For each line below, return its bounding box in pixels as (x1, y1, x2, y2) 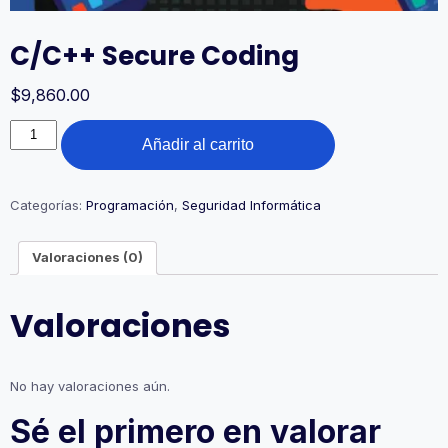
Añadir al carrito (142, 135, 255, 153)
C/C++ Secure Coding (10, 37, 299, 74)
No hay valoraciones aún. (10, 377, 170, 394)
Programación (86, 196, 174, 213)
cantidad (9, 176, 64, 193)
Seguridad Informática (182, 196, 321, 213)
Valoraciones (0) (32, 249, 143, 265)
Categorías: (10, 196, 86, 213)
